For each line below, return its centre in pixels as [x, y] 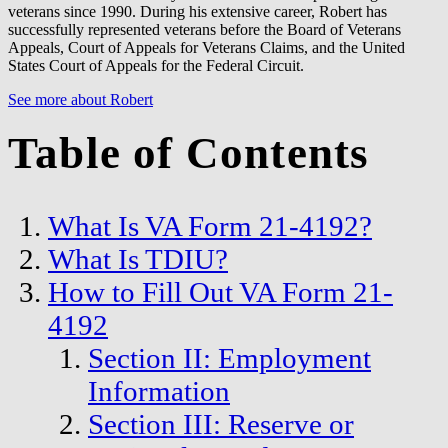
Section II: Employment [229, 358]
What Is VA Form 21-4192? [210, 226]
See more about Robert [80, 99]
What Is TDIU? [138, 259]
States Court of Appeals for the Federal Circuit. [156, 65]
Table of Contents [189, 152]
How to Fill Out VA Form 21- [220, 292]
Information [159, 391]
